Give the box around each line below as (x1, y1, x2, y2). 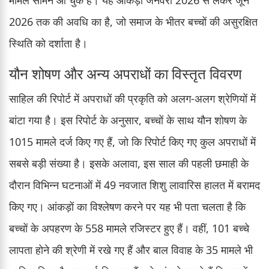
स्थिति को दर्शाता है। (9, 35, 88, 50)
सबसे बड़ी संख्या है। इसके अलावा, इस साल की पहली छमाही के (9, 156, 249, 171)
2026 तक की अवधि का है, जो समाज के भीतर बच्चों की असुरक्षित (9, 14, 258, 29)
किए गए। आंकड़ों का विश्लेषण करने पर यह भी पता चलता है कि (9, 199, 246, 214)
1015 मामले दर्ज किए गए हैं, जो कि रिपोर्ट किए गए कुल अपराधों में (9, 134, 256, 149)
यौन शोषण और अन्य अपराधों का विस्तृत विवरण (9, 63, 242, 83)
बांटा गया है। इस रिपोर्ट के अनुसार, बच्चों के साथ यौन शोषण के (9, 112, 247, 127)
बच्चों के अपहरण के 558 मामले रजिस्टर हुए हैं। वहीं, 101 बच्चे (9, 220, 249, 235)
